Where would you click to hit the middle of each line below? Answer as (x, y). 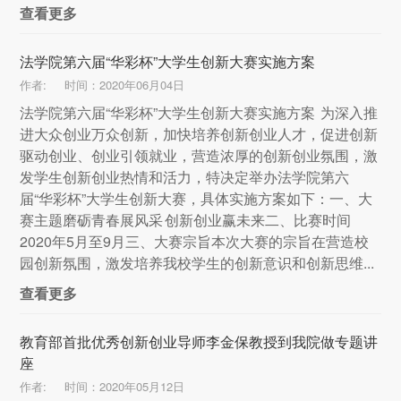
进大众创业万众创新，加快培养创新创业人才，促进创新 (199, 134)
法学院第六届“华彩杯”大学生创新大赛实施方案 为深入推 (199, 113)
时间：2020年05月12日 (125, 387)
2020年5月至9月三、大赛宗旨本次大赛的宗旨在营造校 (195, 242)
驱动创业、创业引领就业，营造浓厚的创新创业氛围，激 (199, 156)
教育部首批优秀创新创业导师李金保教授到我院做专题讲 (199, 342)
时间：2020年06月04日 (125, 85)
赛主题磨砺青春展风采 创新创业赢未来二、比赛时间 (186, 220)
